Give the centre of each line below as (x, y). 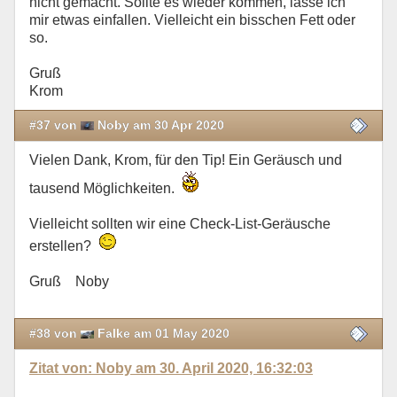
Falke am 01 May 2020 (162, 334)
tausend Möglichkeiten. (105, 188)
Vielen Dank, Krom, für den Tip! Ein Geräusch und (186, 160)
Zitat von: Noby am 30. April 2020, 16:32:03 (171, 369)
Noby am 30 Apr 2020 (159, 125)
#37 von (55, 125)
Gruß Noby (69, 281)
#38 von (55, 334)
